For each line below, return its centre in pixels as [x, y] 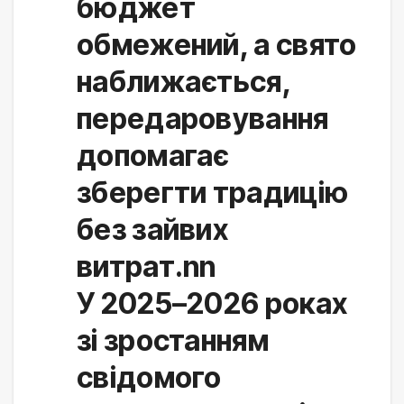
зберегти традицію [213, 193]
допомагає [153, 156]
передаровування [203, 119]
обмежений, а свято [217, 45]
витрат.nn [147, 267]
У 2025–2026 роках [212, 304]
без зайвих [152, 230]
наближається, [184, 82]
